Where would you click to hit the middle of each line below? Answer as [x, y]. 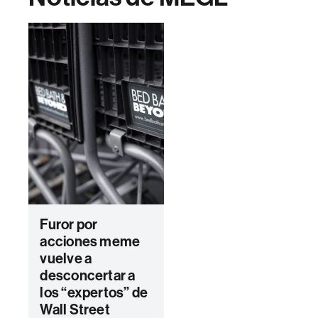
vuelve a [66, 258]
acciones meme [90, 241]
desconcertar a [88, 275]
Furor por [69, 224]
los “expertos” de [94, 292]
